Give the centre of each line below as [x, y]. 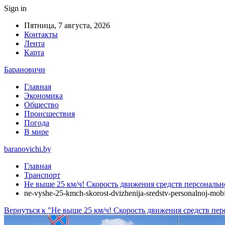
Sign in [15, 8]
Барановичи [25, 70]
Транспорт [42, 175]
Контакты [41, 34]
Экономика [43, 96]
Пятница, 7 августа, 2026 [67, 25]
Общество [41, 105]
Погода [37, 123]
